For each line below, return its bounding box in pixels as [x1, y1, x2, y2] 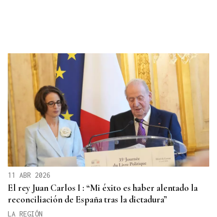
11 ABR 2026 [8, 170, 50, 179]
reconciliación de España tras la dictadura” [8, 193, 167, 205]
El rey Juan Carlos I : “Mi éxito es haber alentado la [8, 182, 198, 193]
